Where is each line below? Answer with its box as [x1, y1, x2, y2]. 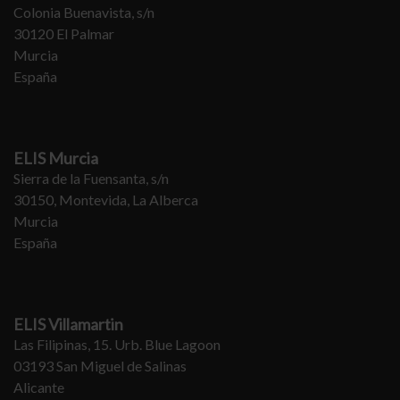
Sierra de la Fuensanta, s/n [13, 170, 169, 187]
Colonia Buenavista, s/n [13, 4, 154, 21]
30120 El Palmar [13, 25, 114, 42]
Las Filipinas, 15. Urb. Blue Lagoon [13, 336, 221, 353]
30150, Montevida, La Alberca [13, 191, 198, 208]
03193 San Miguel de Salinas [13, 357, 187, 374]
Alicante [13, 379, 64, 396]
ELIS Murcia [13, 148, 98, 168]
